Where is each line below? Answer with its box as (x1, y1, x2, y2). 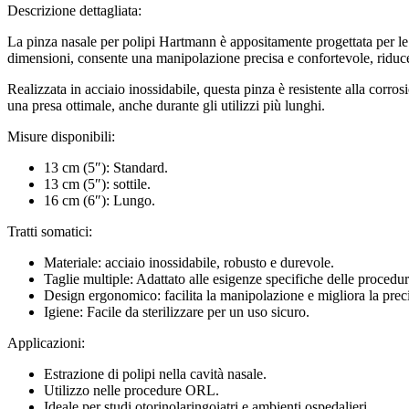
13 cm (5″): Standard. (44, 159, 168, 175)
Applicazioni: (7, 334, 85, 351)
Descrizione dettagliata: (7, 2, 142, 18)
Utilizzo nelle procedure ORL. (44, 382, 219, 398)
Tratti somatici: (7, 223, 92, 239)
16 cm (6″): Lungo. (44, 192, 155, 208)
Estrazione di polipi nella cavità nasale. (44, 365, 267, 382)
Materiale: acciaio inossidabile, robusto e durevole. (44, 254, 334, 270)
